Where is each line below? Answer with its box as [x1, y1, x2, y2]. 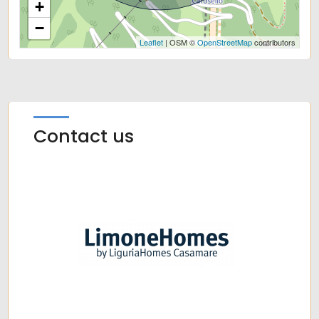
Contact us [33, 124, 135, 150]
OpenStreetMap [197, 36, 252, 48]
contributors [251, 36, 296, 48]
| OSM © [162, 36, 197, 48]
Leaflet [139, 36, 163, 48]
